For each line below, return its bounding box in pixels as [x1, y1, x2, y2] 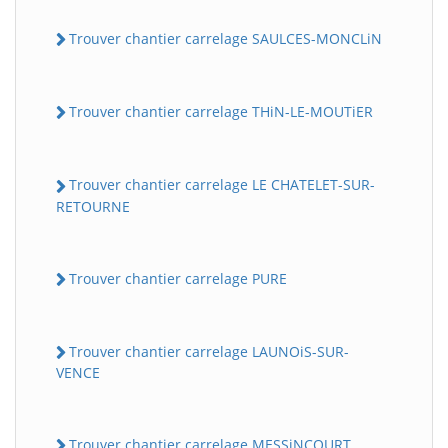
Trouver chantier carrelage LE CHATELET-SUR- [69, 175, 375, 195]
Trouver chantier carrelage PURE [69, 268, 287, 288]
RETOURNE [56, 196, 130, 216]
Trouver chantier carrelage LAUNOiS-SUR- [69, 341, 349, 361]
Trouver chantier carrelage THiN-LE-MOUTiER [69, 102, 373, 122]
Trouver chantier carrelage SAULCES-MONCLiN [69, 28, 382, 48]
